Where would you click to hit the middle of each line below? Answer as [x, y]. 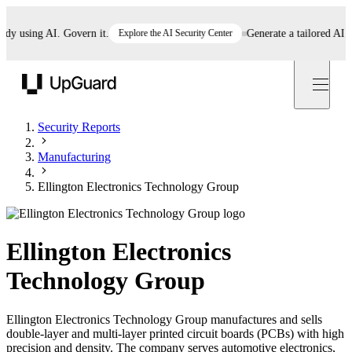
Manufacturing [74, 157]
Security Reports [79, 127]
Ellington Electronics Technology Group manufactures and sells [164, 319]
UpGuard [42, 102]
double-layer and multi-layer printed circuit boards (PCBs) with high [175, 333]
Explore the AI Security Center [158, 33]
